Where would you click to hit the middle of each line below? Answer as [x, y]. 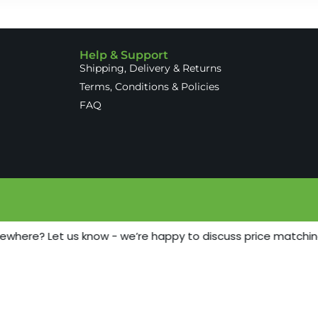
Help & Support [124, 55]
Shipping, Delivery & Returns [150, 68]
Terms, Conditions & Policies [149, 87]
